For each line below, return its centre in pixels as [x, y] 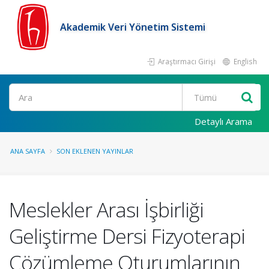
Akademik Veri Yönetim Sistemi [133, 27]
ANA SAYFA [28, 151]
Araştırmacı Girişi [186, 61]
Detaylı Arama [223, 121]
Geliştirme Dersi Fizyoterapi [127, 236]
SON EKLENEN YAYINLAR [95, 151]
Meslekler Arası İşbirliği [106, 210]
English [244, 61]
